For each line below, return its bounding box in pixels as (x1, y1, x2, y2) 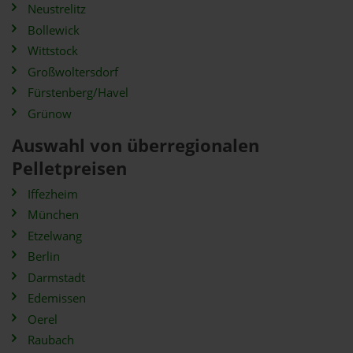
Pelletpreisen (12, 155, 127, 180)
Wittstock (28, 43, 78, 59)
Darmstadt (28, 269, 85, 286)
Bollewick (28, 21, 80, 39)
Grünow (28, 105, 72, 122)
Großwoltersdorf (28, 63, 118, 80)
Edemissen (28, 290, 86, 307)
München (28, 206, 79, 223)
